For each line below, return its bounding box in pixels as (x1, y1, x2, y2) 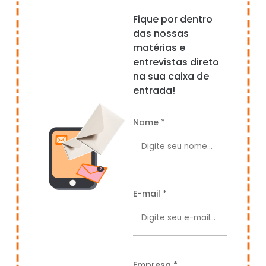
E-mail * (132, 188, 167, 200)
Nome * (132, 116, 165, 129)
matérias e (132, 41, 185, 55)
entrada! (132, 84, 175, 98)
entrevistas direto (132, 55, 219, 69)
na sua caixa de (132, 69, 209, 84)
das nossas (132, 27, 189, 41)
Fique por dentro (132, 12, 213, 27)
